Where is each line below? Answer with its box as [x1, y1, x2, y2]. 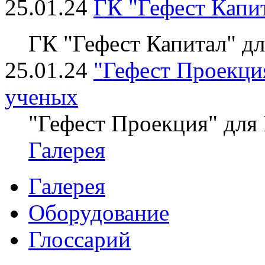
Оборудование [28, 200, 169, 225]
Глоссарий [28, 227, 131, 252]
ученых [5, 84, 78, 109]
